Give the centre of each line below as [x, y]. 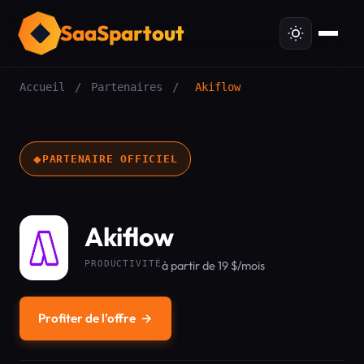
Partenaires [127, 87]
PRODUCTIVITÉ [123, 263]
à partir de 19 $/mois [213, 265]
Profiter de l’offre [87, 318]
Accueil [42, 87]
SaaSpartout [122, 33]
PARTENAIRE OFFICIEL [110, 158]
